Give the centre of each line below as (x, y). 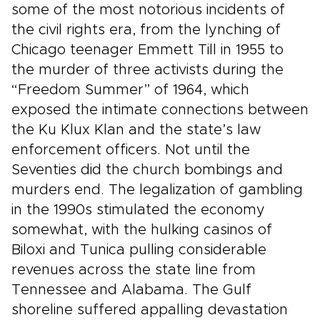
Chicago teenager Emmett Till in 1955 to (147, 50)
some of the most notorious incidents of (148, 10)
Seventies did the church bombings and (147, 170)
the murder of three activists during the (147, 70)
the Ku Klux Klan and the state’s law (136, 130)
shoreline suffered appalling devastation (150, 310)
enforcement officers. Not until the (131, 150)
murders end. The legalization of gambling (157, 190)
